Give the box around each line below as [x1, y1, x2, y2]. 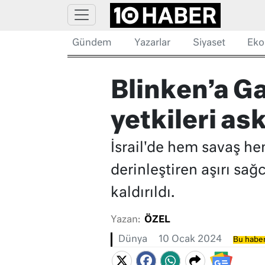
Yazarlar [134, 38, 170, 48]
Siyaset [192, 38, 225, 48]
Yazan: [110, 215, 140, 225]
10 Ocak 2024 [158, 235, 222, 245]
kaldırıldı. [110, 186, 174, 201]
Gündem [72, 38, 112, 48]
